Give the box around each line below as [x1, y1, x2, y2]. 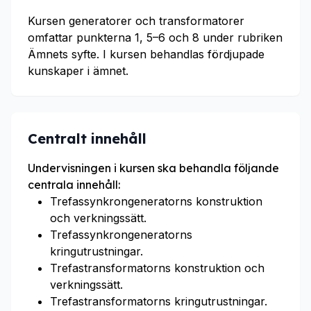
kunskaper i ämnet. [28, 64, 128, 78]
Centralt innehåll [28, 130, 146, 147]
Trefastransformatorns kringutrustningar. [50, 294, 267, 308]
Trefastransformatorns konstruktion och [50, 261, 264, 275]
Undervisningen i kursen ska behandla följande [28, 161, 279, 175]
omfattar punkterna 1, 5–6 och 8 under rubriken [28, 31, 283, 44]
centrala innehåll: [28, 178, 120, 192]
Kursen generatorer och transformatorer [28, 14, 244, 28]
